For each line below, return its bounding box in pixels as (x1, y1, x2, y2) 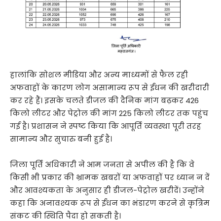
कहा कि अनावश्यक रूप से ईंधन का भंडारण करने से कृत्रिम (10, 198, 210, 209)
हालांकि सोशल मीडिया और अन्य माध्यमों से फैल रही (10, 70, 188, 80)
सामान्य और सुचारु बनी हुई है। (10, 134, 112, 145)
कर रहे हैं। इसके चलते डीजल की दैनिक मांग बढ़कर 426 (10, 95, 199, 106)
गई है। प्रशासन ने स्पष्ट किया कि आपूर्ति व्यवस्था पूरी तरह (10, 121, 201, 132)
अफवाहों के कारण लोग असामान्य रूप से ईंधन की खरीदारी (10, 82, 209, 93)
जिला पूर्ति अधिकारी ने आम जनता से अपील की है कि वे (10, 159, 194, 170)
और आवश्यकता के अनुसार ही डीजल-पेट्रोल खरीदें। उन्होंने (10, 185, 204, 196)
